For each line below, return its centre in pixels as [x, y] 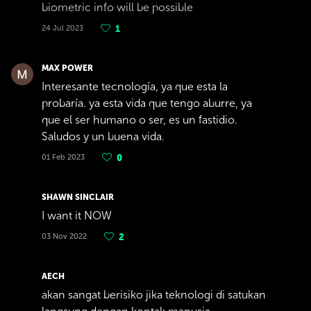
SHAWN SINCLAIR [78, 197]
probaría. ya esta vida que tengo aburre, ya [147, 103]
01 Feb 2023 [63, 157]
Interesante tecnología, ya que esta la [135, 86]
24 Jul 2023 [62, 28]
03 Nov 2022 [64, 236]
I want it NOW [77, 216]
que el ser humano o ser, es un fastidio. [140, 120]
